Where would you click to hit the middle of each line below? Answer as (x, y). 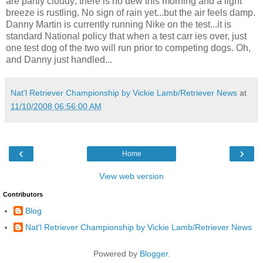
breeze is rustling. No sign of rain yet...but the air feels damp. (131, 12)
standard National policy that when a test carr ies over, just (126, 36)
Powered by (116, 254)
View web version (131, 176)
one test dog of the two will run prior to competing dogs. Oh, (128, 48)
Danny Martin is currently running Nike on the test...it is (119, 24)
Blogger (154, 254)
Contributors (23, 194)
